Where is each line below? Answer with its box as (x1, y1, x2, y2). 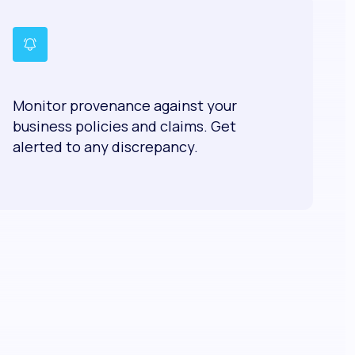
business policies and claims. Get (13, 116, 237, 136)
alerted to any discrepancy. (13, 137, 199, 157)
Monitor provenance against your (13, 96, 238, 116)
